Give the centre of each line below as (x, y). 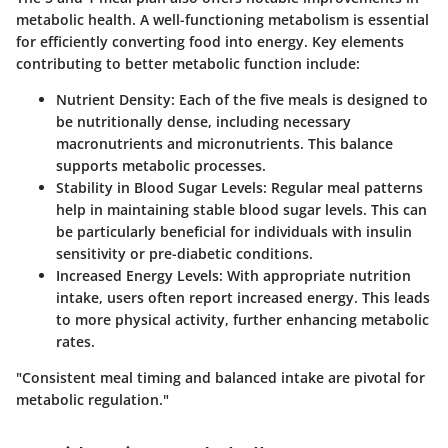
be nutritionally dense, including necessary (203, 122)
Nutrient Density (113, 100)
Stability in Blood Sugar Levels (159, 188)
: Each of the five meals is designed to (299, 100)
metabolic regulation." (92, 400)
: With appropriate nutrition (315, 276)
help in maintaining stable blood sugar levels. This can (241, 210)
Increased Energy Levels (137, 276)
